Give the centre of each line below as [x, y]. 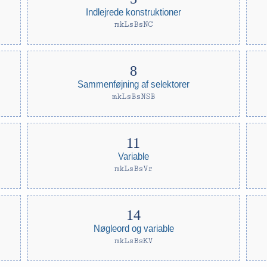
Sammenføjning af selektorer [133, 84]
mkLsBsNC [133, 24]
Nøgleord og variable [133, 228]
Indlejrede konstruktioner [133, 12]
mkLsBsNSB [133, 97]
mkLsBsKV [133, 241]
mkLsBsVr [133, 169]
